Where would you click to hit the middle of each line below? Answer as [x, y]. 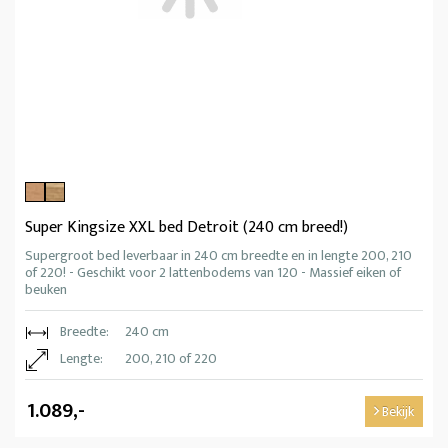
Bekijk [396, 411]
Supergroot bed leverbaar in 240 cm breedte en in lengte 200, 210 [218, 255]
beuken [46, 289]
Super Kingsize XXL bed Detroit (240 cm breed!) [186, 227]
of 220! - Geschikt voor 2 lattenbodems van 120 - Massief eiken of [213, 272]
